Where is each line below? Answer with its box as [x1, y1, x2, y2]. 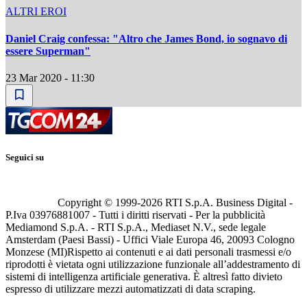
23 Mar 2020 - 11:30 [5, 71, 95, 84]
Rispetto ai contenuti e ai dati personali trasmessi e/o [67, 246, 291, 258]
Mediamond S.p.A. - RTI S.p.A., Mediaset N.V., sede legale [5, 221, 266, 234]
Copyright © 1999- [58, 197, 140, 209]
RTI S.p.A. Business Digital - [162, 197, 293, 209]
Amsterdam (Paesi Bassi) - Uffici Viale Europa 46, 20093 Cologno [5, 234, 295, 246]
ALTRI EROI [5, 5, 66, 18]
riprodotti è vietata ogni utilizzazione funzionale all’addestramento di [5, 258, 300, 271]
